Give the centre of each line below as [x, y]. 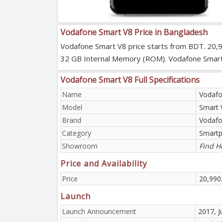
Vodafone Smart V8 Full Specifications [130, 80]
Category [77, 133]
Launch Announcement [99, 211]
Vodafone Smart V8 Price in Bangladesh [134, 32]
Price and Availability [104, 163]
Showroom [80, 146]
